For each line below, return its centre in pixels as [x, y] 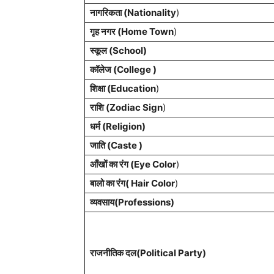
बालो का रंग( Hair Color [132, 183]
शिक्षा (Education [123, 88]
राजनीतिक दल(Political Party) [148, 253]
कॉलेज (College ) [123, 69]
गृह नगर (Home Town [132, 31]
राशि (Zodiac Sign [126, 107]
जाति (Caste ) [116, 145]
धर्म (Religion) [118, 126]
